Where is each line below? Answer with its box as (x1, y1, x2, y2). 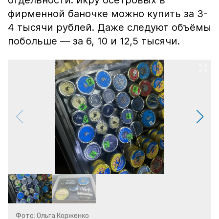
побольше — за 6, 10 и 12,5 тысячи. (8, 35, 180, 47)
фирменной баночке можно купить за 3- (8, 8, 207, 20)
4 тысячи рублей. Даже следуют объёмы (8, 22, 211, 33)
